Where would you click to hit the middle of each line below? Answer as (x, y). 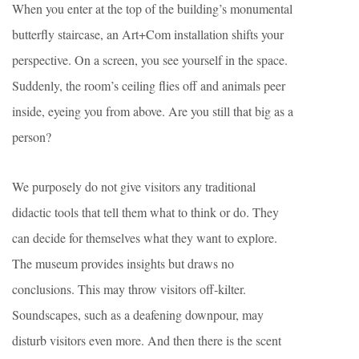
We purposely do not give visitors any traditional (134, 186)
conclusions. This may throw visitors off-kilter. (129, 288)
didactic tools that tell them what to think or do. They (145, 212)
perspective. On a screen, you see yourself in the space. (150, 59)
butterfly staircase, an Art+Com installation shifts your (148, 34)
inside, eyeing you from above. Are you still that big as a (153, 111)
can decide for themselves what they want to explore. (145, 237)
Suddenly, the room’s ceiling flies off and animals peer (149, 85)
